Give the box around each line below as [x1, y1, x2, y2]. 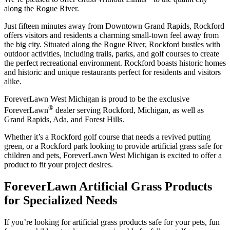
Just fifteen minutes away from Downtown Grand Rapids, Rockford [4, 22, 224, 31]
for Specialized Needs [4, 194, 117, 207]
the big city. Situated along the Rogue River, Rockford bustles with [4, 40, 220, 49]
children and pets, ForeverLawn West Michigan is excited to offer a [4, 151, 222, 160]
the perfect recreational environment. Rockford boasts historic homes [4, 59, 226, 68]
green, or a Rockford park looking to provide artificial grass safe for [4, 142, 222, 151]
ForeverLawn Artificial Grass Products [4, 180, 212, 194]
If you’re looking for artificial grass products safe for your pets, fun [4, 218, 220, 227]
